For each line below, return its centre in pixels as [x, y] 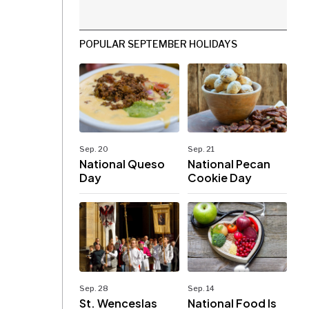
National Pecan [229, 164]
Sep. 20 [94, 149]
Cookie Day [219, 178]
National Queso [122, 164]
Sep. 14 [201, 288]
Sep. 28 [94, 288]
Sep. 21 [201, 149]
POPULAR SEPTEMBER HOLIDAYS [158, 44]
